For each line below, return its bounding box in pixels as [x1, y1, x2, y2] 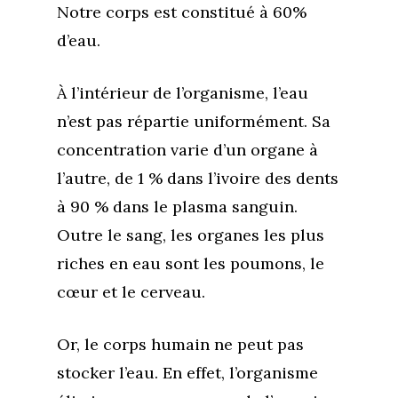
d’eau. [57, 30, 100, 51]
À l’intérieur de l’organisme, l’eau [57, 83, 308, 103]
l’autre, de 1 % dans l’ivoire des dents [57, 168, 338, 188]
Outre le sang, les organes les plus [57, 225, 324, 245]
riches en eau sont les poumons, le [57, 253, 324, 274]
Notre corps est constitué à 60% [57, 2, 306, 22]
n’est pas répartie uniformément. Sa [57, 111, 330, 131]
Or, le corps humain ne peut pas [57, 334, 304, 354]
